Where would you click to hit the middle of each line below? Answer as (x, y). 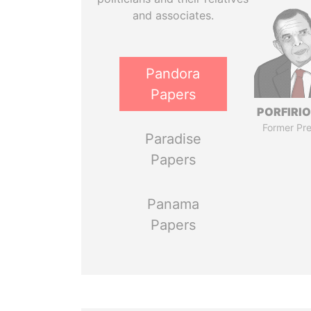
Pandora (173, 74)
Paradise (173, 139)
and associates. (173, 15)
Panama (173, 204)
